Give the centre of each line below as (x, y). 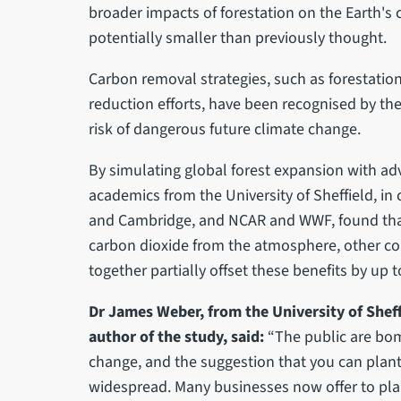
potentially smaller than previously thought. (239, 38)
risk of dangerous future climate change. (226, 130)
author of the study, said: (178, 337)
